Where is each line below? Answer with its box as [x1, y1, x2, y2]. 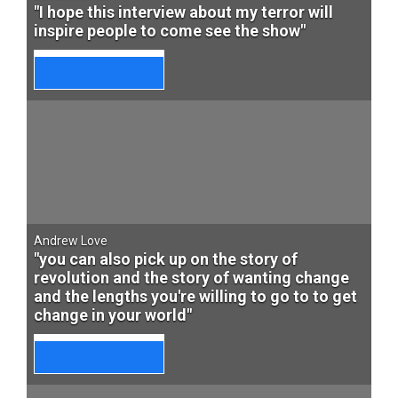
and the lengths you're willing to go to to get [34, 287, 357, 306]
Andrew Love [34, 234, 107, 248]
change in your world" [34, 306, 192, 324]
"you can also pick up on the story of [34, 250, 298, 268]
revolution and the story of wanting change [34, 268, 349, 287]
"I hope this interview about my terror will [34, 3, 333, 21]
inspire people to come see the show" [34, 21, 306, 40]
